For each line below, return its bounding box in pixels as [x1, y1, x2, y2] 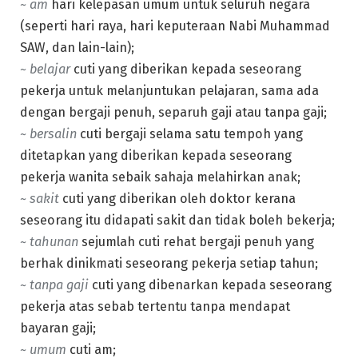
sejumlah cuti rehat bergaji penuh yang [82, 233, 314, 249]
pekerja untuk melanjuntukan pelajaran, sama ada [20, 82, 319, 98]
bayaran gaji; [20, 320, 96, 336]
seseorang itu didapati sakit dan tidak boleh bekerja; [20, 212, 335, 228]
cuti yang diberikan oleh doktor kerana [62, 190, 296, 206]
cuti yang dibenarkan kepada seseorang [92, 276, 332, 292]
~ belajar [20, 61, 74, 77]
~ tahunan [20, 233, 82, 249]
